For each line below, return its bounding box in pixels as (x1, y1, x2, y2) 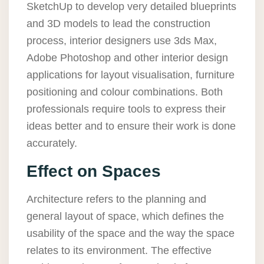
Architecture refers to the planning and (27, 193, 206, 206)
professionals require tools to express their (27, 103, 226, 115)
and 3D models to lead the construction (27, 18, 210, 30)
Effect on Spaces (27, 162, 161, 181)
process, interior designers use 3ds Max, (27, 35, 217, 47)
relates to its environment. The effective (27, 245, 212, 257)
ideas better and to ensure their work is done (27, 120, 236, 133)
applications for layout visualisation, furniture (27, 69, 235, 81)
